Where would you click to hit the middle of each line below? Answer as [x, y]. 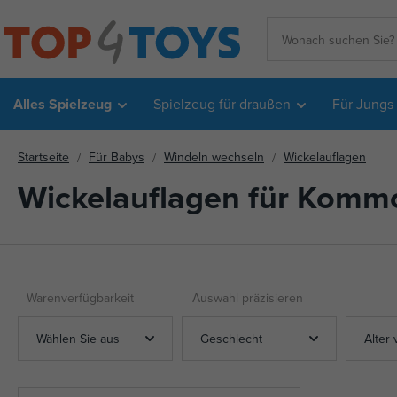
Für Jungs [363, 104]
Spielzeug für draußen [222, 104]
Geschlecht [231, 338]
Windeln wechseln [214, 157]
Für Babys [117, 157]
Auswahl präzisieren [247, 298]
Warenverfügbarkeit [80, 298]
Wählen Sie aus [78, 338]
